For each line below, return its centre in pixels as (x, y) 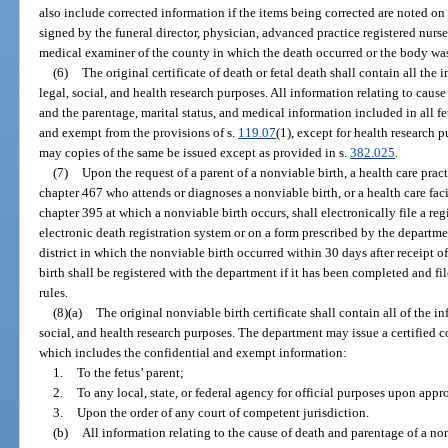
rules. (54, 292)
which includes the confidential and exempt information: (193, 352)
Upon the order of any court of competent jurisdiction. (222, 412)
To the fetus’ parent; (130, 372)
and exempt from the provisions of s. (139, 132)
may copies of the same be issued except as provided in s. (195, 152)
